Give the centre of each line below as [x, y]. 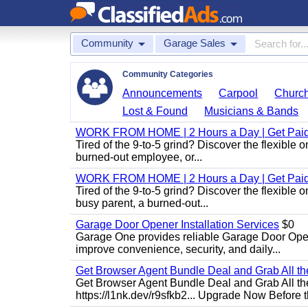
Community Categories [168, 74]
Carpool [239, 93]
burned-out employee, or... [139, 157]
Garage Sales [195, 43]
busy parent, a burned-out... [142, 203]
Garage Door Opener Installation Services [177, 224]
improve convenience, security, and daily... [178, 249]
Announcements [163, 93]
